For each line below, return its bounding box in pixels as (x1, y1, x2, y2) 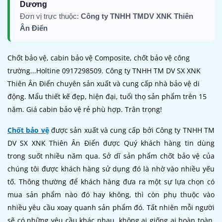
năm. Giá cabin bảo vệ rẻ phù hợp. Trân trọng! (7, 104, 162, 114)
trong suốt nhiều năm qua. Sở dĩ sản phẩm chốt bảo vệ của (7, 151, 215, 161)
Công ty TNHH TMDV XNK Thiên (81, 11, 193, 20)
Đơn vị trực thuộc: (20, 11, 81, 20)
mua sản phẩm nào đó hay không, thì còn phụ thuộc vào (7, 189, 215, 199)
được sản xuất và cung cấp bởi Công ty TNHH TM (49, 125, 215, 135)
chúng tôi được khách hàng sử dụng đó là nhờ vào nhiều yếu (7, 164, 215, 173)
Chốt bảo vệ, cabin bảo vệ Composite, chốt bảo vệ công (7, 53, 190, 62)
